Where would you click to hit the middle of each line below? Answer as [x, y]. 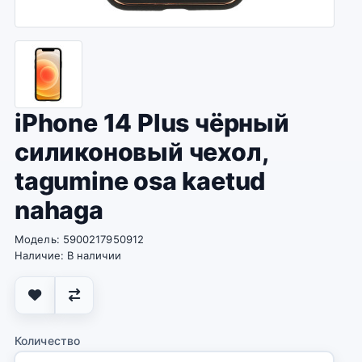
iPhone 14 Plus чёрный [152, 123]
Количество [47, 341]
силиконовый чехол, [141, 152]
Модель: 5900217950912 [80, 239]
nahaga [59, 210]
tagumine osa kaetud [140, 181]
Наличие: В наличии [68, 255]
